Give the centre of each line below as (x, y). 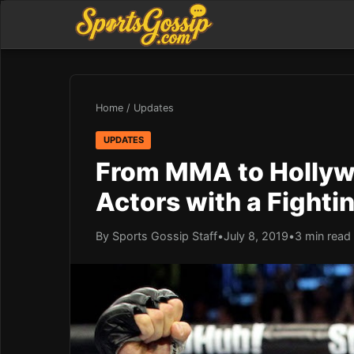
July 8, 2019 (256, 235)
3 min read (323, 235)
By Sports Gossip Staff (156, 235)
